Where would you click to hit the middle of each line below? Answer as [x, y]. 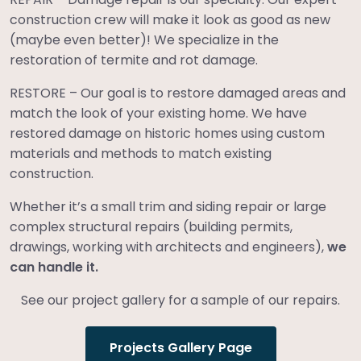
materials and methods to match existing [141, 154]
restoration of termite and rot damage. [134, 60]
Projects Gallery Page [180, 348]
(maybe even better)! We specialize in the [144, 40]
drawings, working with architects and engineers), [168, 247]
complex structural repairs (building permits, [151, 227]
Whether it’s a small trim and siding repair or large [168, 207]
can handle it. [54, 267]
